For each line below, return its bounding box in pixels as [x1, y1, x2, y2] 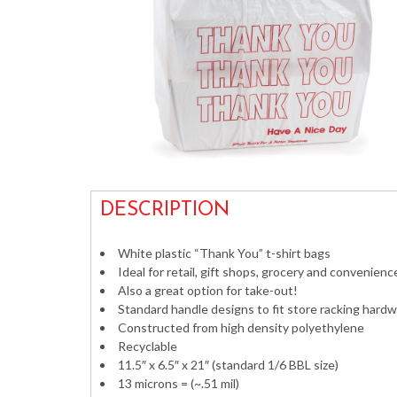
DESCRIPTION [100, 200, 230, 221]
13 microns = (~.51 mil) [118, 376, 239, 391]
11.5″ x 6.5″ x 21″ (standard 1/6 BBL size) [118, 357, 339, 372]
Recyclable [118, 339, 177, 354]
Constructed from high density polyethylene [118, 320, 364, 335]
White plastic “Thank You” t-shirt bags [118, 245, 331, 261]
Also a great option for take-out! [118, 283, 298, 298]
